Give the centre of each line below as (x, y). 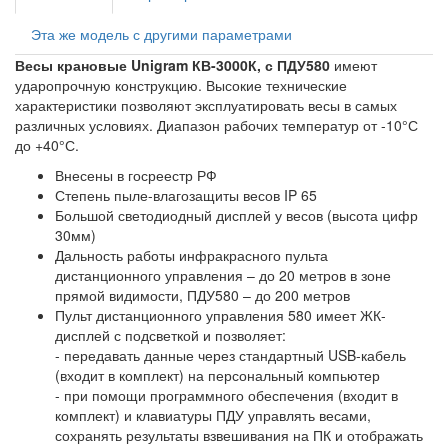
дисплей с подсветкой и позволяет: (170, 335)
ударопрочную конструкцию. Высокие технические (181, 85)
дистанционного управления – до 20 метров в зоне (223, 275)
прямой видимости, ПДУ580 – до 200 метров (202, 295)
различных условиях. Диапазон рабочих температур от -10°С (216, 125)
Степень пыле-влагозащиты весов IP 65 (186, 195)
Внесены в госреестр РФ (136, 175)
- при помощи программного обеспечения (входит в (226, 395)
